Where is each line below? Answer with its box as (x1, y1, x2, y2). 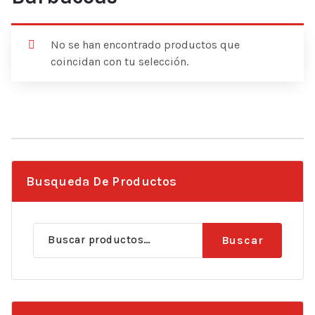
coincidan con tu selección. (51, 54, 188, 68)
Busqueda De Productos (26, 173, 177, 189)
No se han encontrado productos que (51, 37, 240, 51)
